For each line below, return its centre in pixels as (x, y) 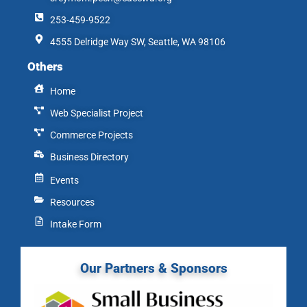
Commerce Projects (91, 135)
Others (45, 67)
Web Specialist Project (96, 113)
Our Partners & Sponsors (153, 268)
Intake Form (75, 224)
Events (64, 181)
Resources (72, 202)
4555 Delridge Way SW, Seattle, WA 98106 (137, 42)
